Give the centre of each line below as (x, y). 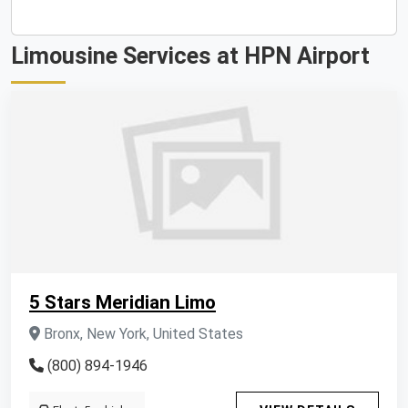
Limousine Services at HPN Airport (190, 56)
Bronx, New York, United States (142, 334)
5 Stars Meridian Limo (122, 302)
